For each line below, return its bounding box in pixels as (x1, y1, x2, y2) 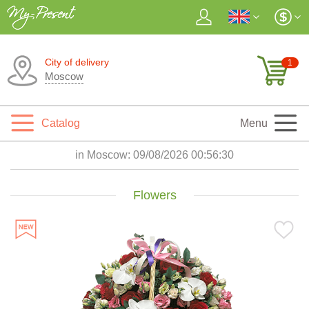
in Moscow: (75, 149, 133, 161)
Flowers (132, 188, 177, 202)
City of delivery (45, 57, 109, 68)
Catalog (41, 117, 80, 129)
